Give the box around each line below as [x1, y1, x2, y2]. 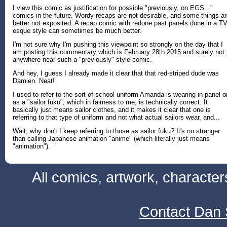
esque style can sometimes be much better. [13, 27, 141, 35]
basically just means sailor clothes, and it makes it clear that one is [13, 106, 211, 114]
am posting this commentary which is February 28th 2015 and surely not [13, 48, 224, 56]
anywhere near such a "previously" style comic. [13, 56, 152, 64]
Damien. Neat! [13, 77, 55, 85]
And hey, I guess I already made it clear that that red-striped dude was [13, 69, 219, 78]
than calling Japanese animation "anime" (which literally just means [13, 135, 210, 143]
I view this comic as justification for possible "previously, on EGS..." [13, 4, 213, 12]
